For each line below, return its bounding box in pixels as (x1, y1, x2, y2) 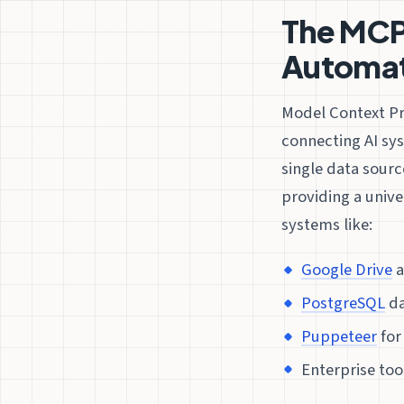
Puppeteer (301, 325, 378, 349)
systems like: (281, 212, 372, 236)
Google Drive (301, 258, 393, 282)
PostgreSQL (301, 291, 386, 316)
